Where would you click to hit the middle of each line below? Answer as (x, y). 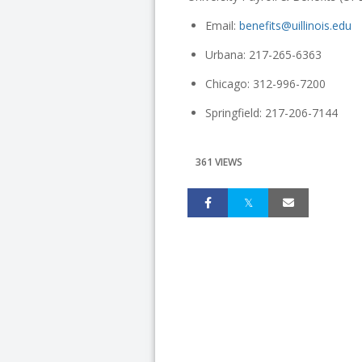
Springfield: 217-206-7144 (272, 113)
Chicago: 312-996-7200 (266, 84)
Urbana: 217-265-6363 (264, 55)
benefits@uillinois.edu (296, 25)
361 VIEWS (219, 162)
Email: (223, 25)
